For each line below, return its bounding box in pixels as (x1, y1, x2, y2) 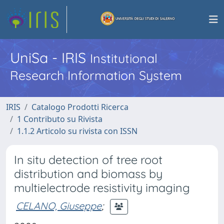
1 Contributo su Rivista (17, 113, 102, 124)
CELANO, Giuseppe (16, 199, 101, 212)
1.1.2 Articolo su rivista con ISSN (17, 125, 137, 136)
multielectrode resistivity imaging (14, 180, 190, 195)
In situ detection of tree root (14, 152, 162, 167)
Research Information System (10, 67, 182, 83)
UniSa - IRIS (10, 48, 90, 66)
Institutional (90, 50, 157, 66)
